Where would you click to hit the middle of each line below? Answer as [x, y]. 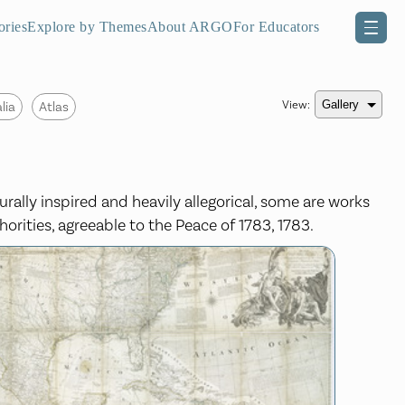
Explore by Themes [87, 27]
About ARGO [190, 27]
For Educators [276, 27]
